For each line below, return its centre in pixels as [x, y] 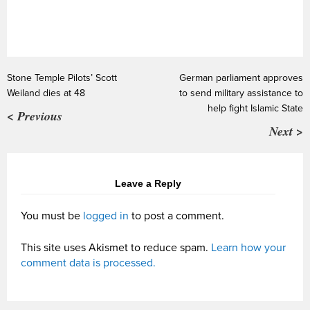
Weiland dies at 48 [46, 93]
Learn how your [248, 247]
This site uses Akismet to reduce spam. [116, 247]
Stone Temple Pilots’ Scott [62, 77]
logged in [106, 216]
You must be [52, 216]
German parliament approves [241, 77]
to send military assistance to [241, 93]
